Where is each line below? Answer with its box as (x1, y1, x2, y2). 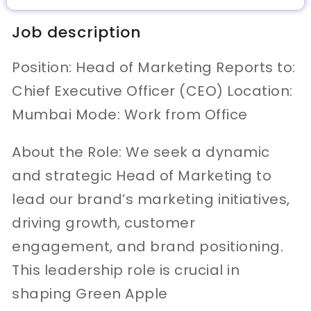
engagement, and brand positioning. (12, 236, 284, 256)
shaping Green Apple (12, 283, 168, 303)
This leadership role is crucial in (12, 260, 240, 280)
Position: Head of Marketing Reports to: (12, 57, 296, 77)
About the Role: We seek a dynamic (12, 142, 270, 162)
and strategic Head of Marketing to (12, 165, 272, 185)
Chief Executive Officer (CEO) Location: (12, 81, 293, 101)
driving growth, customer (12, 212, 196, 233)
